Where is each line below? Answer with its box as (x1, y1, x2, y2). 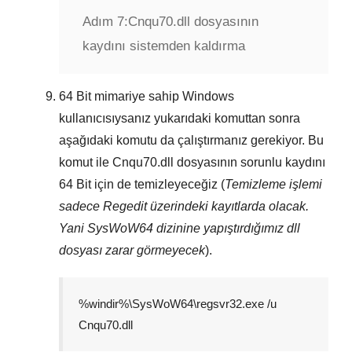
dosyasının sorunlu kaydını (174, 155, 325, 169)
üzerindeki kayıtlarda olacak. (147, 199, 309, 213)
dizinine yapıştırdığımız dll (153, 221, 300, 235)
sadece (59, 199, 103, 213)
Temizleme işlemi (225, 177, 322, 191)
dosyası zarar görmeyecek (59, 243, 205, 257)
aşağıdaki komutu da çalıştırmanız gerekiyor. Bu (59, 133, 324, 147)
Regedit (103, 199, 147, 213)
